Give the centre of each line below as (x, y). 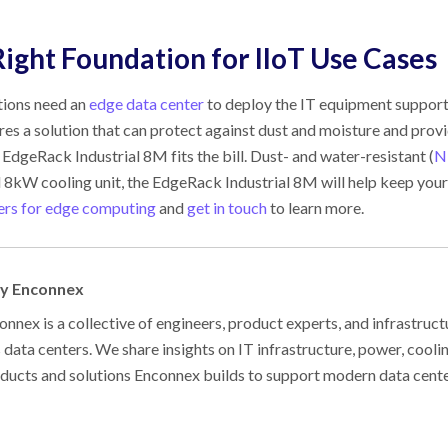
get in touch (227, 207)
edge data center (146, 103)
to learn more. (315, 207)
